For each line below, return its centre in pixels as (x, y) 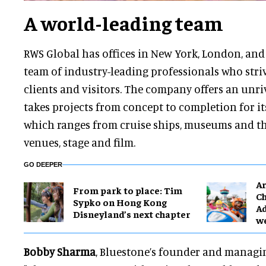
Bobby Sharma (60, 252)
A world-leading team (123, 23)
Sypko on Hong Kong (120, 202)
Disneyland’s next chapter (132, 214)
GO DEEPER (43, 165)
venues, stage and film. (81, 142)
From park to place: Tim (128, 190)
